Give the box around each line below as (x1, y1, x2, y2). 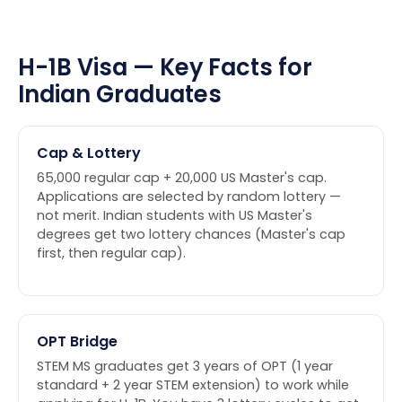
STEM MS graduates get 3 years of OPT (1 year (37, 357, 333, 376)
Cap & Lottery (37, 143, 141, 164)
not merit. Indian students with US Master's (37, 206, 312, 225)
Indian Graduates (18, 78, 222, 111)
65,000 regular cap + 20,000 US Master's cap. (37, 169, 327, 188)
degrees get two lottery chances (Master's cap (37, 225, 345, 244)
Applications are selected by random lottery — (37, 188, 341, 206)
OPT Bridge (37, 331, 118, 353)
